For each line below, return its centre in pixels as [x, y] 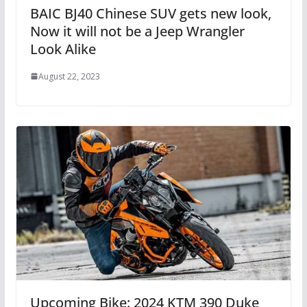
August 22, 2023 [69, 76]
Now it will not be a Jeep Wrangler [137, 31]
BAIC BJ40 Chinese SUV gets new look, [150, 13]
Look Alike [63, 49]
